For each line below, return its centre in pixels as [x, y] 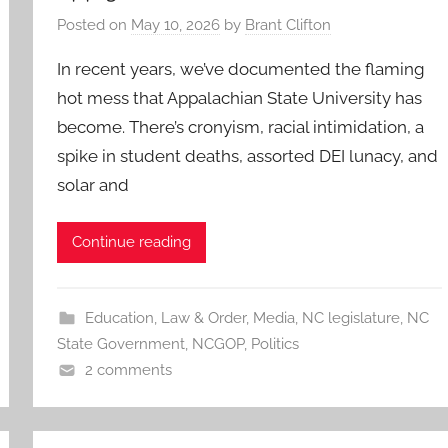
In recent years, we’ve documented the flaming [241, 69]
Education [119, 317]
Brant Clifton [288, 25]
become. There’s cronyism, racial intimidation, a [241, 127]
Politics [275, 343]
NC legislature [350, 317]
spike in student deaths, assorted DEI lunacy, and [248, 156]
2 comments [128, 369]
